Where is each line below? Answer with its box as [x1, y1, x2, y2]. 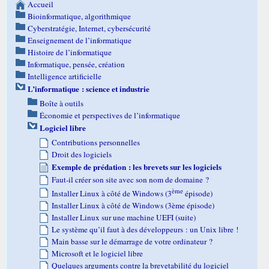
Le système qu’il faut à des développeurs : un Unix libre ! [52, 224, 238, 235]
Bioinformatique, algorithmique [28, 10, 131, 22]
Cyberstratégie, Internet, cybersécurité [28, 22, 151, 34]
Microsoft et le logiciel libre [52, 248, 143, 259]
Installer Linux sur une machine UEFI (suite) [52, 212, 196, 223]
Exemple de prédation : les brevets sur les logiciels [52, 160, 222, 173]
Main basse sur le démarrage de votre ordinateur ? [52, 236, 213, 247]
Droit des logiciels [52, 148, 112, 160]
